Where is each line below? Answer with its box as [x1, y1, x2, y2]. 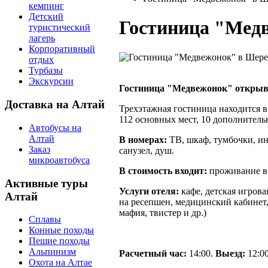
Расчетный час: [119, 248, 187, 258]
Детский [29, 11, 63, 22]
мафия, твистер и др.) [119, 207, 206, 218]
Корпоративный [29, 44, 95, 54]
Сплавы [29, 214, 61, 225]
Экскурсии [29, 76, 74, 87]
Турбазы [29, 65, 63, 76]
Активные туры [5, 176, 88, 190]
